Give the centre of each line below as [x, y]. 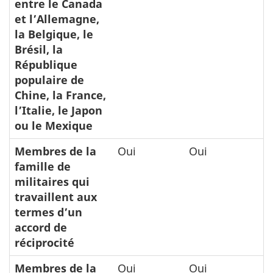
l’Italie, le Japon [58, 110]
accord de [41, 227]
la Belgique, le [54, 34]
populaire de [49, 80]
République [46, 65]
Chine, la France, [60, 95]
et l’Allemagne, [57, 19]
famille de [43, 166]
